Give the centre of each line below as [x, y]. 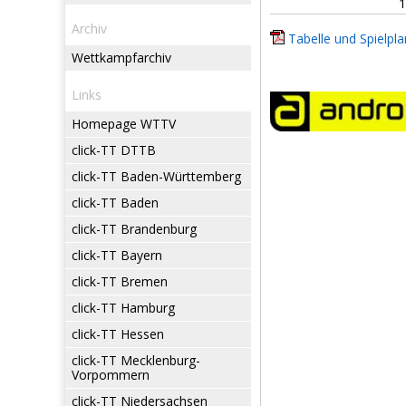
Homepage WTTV [124, 124]
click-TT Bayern [117, 255]
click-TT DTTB [114, 150]
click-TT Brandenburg [134, 229]
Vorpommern [111, 375]
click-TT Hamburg [123, 308]
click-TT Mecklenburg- [136, 360]
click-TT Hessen [118, 334]
